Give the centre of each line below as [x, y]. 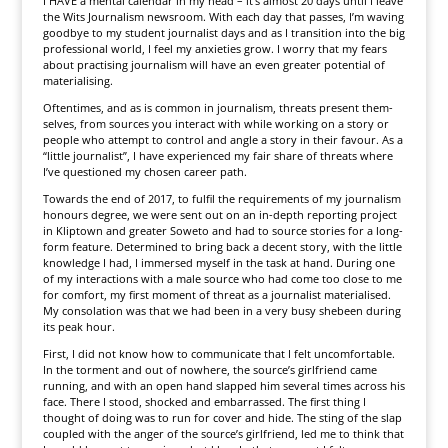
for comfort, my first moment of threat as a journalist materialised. [216, 294]
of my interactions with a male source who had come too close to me [222, 278]
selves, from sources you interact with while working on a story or [215, 123]
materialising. [77, 80]
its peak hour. [78, 326]
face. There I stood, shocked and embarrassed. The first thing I [204, 401]
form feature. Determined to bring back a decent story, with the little [222, 246]
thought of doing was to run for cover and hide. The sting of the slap [222, 417]
